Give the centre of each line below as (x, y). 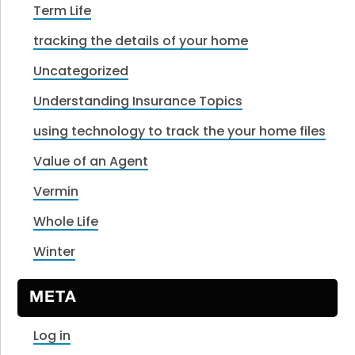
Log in (52, 335)
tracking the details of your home (141, 40)
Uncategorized (81, 71)
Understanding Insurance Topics (138, 101)
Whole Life (66, 221)
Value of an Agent (91, 161)
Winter (55, 251)
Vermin (56, 191)
